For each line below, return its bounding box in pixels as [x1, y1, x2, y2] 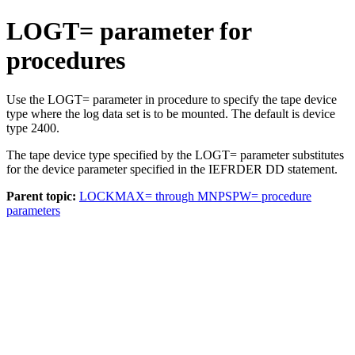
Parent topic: [6, 189, 76, 203]
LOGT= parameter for [6, 17, 251, 46]
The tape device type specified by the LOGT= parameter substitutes [6, 147, 344, 162]
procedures [6, 46, 125, 75]
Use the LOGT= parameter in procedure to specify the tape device [6, 92, 337, 106]
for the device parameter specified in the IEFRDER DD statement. [6, 162, 338, 176]
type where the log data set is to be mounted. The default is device [6, 106, 335, 120]
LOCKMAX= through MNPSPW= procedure [79, 189, 311, 203]
